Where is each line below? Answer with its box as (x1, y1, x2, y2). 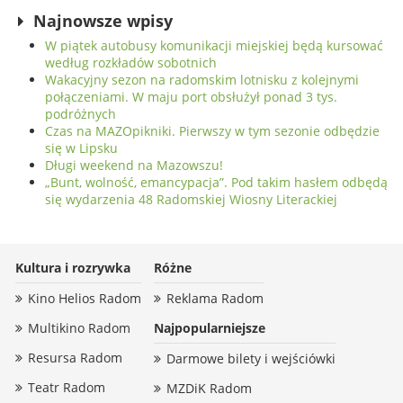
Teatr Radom (28, 379, 105, 397)
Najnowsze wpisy (33, 10, 174, 32)
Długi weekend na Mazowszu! (45, 157, 223, 175)
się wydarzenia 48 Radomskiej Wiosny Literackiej (45, 191, 337, 209)
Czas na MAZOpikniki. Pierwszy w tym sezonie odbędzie (45, 122, 380, 140)
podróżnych (45, 105, 116, 123)
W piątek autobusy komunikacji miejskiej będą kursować (45, 37, 383, 55)
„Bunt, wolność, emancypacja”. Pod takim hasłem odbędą (45, 174, 388, 192)
